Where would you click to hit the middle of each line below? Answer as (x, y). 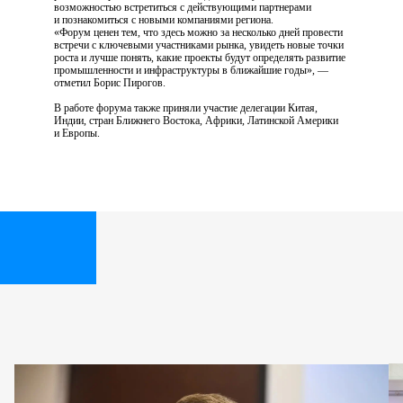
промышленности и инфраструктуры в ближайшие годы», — (191, 71)
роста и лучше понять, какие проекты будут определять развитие (200, 58)
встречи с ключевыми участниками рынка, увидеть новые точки (199, 45)
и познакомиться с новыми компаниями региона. (164, 20)
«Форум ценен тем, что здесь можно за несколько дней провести (198, 33)
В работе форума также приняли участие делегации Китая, (186, 108)
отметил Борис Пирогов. (110, 83)
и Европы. (77, 134)
